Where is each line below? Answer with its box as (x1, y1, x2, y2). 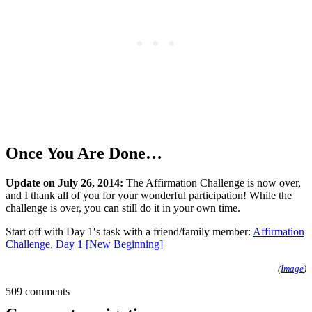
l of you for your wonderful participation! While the (65, 189, 292, 201)
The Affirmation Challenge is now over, (123, 176, 301, 189)
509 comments (6, 285, 70, 297)
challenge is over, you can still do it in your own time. (6, 201, 240, 214)
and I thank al (6, 189, 65, 201)
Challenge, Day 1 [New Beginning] (6, 237, 163, 250)
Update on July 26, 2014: (6, 176, 123, 189)
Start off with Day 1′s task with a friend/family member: (6, 225, 253, 237)
